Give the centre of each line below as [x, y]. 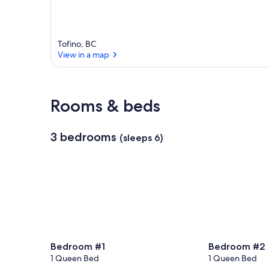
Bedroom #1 [78, 247]
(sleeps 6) [141, 138]
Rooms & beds [105, 106]
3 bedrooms [83, 137]
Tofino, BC [77, 44]
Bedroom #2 [237, 247]
